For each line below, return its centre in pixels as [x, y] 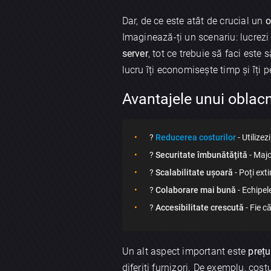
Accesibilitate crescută [199, 208]
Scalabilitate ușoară [194, 173]
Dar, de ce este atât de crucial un [194, 21]
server [135, 53]
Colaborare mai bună [195, 190]
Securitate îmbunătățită [201, 155]
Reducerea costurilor [195, 138]
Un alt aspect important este [185, 252]
